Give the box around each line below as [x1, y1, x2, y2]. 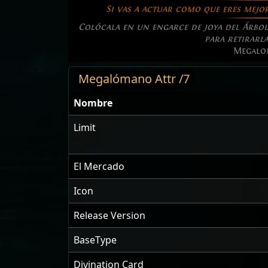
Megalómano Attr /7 [78, 71, 190, 87]
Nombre [74, 96, 112, 110]
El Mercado [74, 160, 124, 173]
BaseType [74, 233, 117, 247]
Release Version [74, 209, 145, 223]
